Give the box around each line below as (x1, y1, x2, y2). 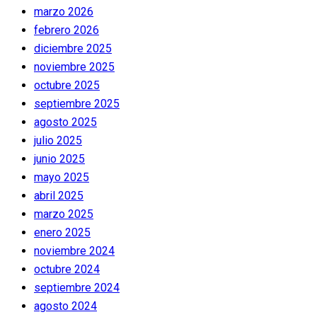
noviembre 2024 (34, 243, 115, 258)
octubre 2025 (34, 78, 100, 92)
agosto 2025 (34, 115, 97, 129)
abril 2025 (34, 188, 83, 202)
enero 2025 (34, 225, 91, 239)
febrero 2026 (34, 23, 99, 37)
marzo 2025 (34, 207, 93, 221)
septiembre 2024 (34, 280, 120, 294)
